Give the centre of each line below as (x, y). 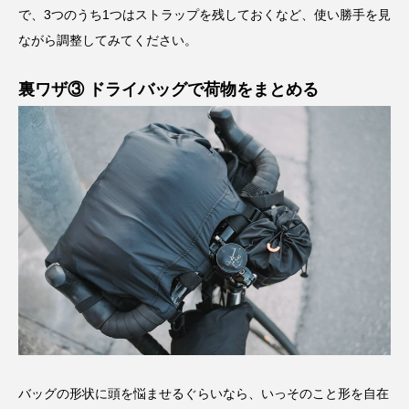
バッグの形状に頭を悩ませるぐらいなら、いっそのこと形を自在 (204, 394)
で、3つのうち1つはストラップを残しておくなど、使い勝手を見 (204, 15)
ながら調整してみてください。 (108, 41)
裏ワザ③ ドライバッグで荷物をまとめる (168, 90)
